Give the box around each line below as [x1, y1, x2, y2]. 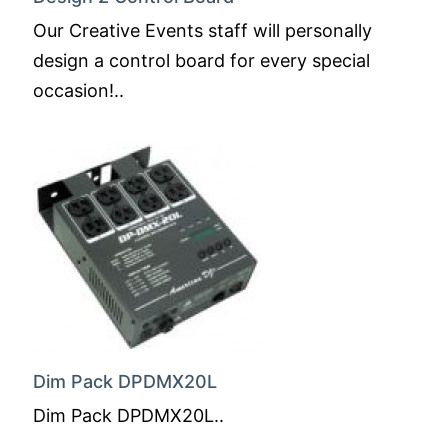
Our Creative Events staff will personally [33, 20, 372, 41]
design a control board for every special [33, 50, 370, 71]
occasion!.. [33, 80, 124, 101]
